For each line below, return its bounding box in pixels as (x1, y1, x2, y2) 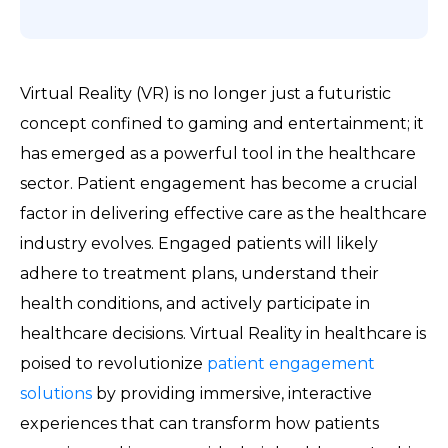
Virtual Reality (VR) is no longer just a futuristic (20, 84, 391, 103)
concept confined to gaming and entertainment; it (20, 114, 424, 133)
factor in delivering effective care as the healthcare (20, 204, 427, 223)
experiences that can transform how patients (20, 414, 379, 433)
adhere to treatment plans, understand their (20, 264, 379, 283)
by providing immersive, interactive (92, 384, 372, 403)
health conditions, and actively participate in (20, 294, 370, 313)
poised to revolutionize (20, 354, 207, 373)
